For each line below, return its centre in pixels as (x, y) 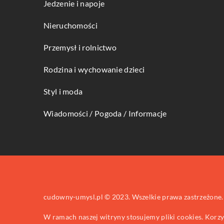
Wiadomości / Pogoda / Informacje (105, 113)
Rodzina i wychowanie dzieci (94, 69)
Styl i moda (63, 91)
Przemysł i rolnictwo (80, 47)
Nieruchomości (70, 25)
